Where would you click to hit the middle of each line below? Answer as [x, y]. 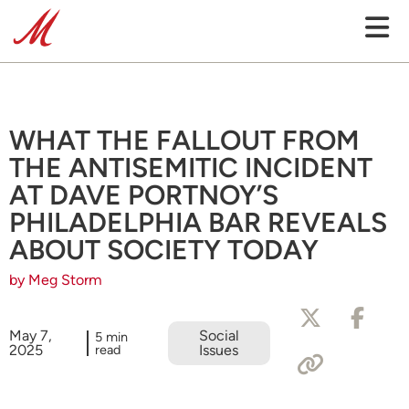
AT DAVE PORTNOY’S [144, 195]
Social [219, 336]
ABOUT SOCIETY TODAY [164, 250]
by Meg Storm [56, 280]
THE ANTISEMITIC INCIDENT [191, 168]
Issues [218, 350]
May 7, [31, 336]
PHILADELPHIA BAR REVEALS [198, 222]
